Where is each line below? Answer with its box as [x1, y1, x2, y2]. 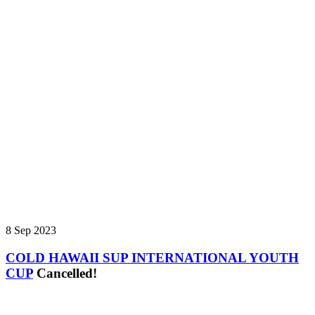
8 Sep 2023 [6, 224, 56, 236]
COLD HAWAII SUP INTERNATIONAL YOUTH [6, 250, 299, 265]
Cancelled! [37, 265, 97, 281]
